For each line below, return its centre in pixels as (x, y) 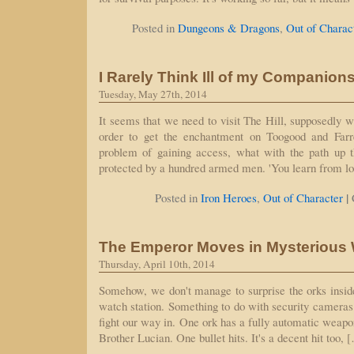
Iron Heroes (229, 198)
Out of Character (303, 198)
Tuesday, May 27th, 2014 (153, 94)
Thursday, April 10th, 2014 (157, 264)
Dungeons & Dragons (229, 28)
